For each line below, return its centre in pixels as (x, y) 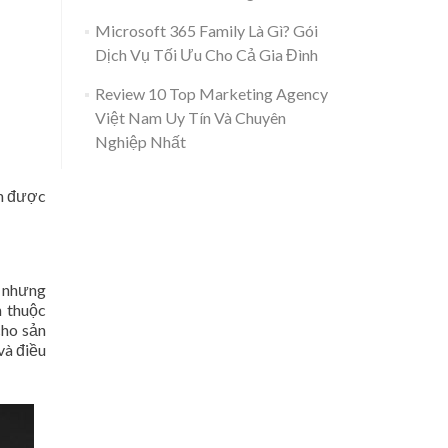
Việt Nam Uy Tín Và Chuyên (190, 117)
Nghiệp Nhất (140, 141)
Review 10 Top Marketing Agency (211, 93)
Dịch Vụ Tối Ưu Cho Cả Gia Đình (206, 54)
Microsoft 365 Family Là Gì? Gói (206, 30)
